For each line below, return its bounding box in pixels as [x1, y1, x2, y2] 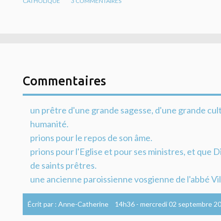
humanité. [30, 118, 69, 129]
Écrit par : [28, 199, 58, 208]
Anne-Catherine [58, 199, 109, 208]
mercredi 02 [140, 199, 177, 208]
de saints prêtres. [30, 159, 97, 171]
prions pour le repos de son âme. [30, 132, 152, 143]
